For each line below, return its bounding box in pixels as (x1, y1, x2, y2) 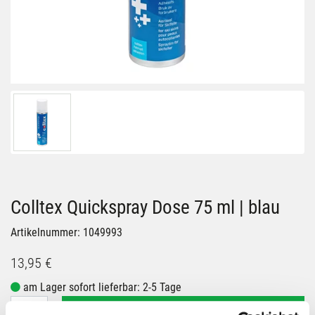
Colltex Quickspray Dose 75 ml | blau (11, 196, 280, 219)
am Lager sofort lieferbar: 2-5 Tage (20, 281, 181, 294)
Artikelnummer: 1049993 (11, 226, 122, 239)
